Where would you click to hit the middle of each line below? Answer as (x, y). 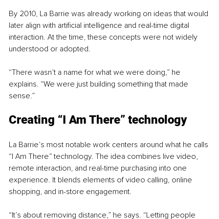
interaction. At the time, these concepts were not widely (104, 37)
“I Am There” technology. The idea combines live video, (104, 156)
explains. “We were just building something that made (99, 84)
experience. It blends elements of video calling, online (101, 180)
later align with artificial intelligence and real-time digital (100, 25)
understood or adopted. (50, 49)
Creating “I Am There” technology (98, 120)
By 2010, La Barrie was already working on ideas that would (109, 13)
